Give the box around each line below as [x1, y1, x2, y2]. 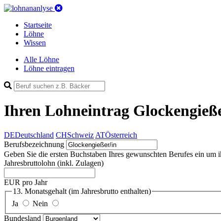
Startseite [24, 21, 52, 29]
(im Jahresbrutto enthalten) [69, 186, 151, 195]
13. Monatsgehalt [13, 186, 69, 195]
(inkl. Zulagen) [57, 158, 104, 167]
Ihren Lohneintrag [4, 102, 133, 120]
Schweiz [67, 130, 94, 139]
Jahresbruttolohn [4, 158, 57, 167]
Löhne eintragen [24, 64, 74, 73]
